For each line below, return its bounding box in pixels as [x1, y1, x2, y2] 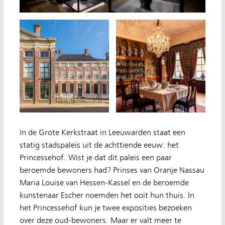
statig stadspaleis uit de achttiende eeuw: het [20, 141, 179, 150]
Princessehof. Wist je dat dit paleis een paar [20, 153, 172, 162]
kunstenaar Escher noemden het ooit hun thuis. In [20, 191, 194, 200]
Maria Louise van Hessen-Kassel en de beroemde [20, 178, 189, 187]
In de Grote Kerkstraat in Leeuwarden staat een [20, 128, 185, 137]
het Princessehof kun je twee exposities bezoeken [20, 203, 192, 212]
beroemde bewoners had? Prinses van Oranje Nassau [20, 166, 204, 175]
